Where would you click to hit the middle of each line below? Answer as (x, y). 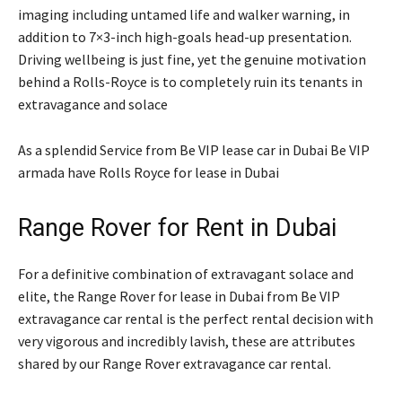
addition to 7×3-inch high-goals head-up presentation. (185, 36)
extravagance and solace (93, 104)
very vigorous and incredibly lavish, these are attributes (187, 341)
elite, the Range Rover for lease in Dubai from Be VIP (179, 296)
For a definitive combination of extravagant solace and (186, 273)
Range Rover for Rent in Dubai (177, 227)
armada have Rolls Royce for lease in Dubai (149, 172)
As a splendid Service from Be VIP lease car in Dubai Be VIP (194, 149)
